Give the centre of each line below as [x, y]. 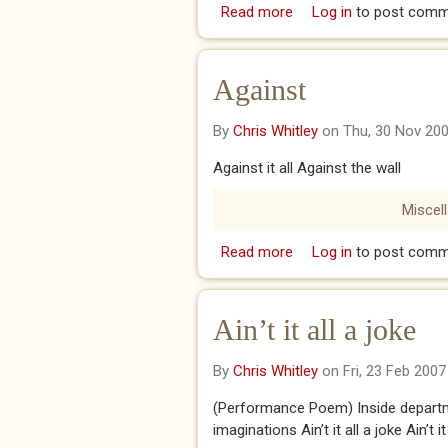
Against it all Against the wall [307, 168]
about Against [338, 252]
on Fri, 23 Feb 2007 [382, 371]
